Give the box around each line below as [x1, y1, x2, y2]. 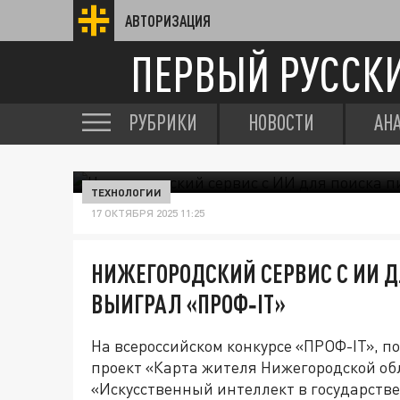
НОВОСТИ [248, 110, 314, 135]
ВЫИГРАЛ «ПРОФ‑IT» [91, 288, 286, 319]
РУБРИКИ [129, 110, 197, 135]
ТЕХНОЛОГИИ [91, 186, 162, 198]
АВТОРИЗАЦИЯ [125, 12, 211, 29]
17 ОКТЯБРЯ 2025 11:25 [91, 206, 204, 220]
